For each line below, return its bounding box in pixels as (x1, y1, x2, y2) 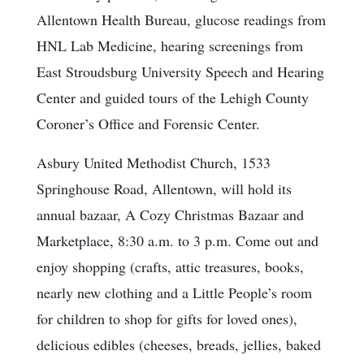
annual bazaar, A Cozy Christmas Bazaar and (37, 205, 304, 225)
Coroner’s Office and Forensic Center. (37, 114, 260, 134)
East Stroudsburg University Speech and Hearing (37, 62, 324, 82)
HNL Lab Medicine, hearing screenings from (37, 36, 303, 56)
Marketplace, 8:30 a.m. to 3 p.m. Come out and (37, 231, 318, 251)
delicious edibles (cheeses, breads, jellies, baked (37, 335, 321, 355)
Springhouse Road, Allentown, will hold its (37, 179, 292, 199)
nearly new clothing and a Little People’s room (37, 283, 312, 303)
